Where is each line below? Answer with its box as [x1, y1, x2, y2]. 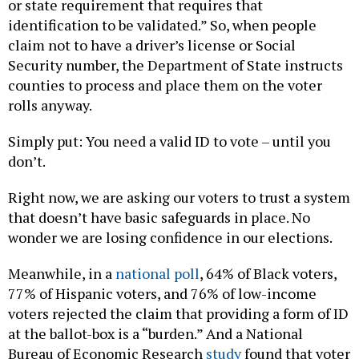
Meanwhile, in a [8, 263, 115, 283]
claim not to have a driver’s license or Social [8, 34, 296, 54]
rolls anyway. [8, 95, 95, 115]
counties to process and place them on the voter [8, 75, 322, 95]
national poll [115, 263, 200, 283]
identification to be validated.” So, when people [8, 14, 317, 34]
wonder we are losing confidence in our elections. [8, 227, 335, 247]
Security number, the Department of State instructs [8, 54, 343, 75]
